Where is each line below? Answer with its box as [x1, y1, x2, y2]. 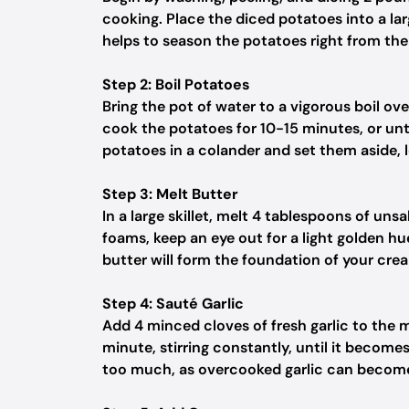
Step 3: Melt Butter [102, 184, 238, 204]
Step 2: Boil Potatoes [102, 75, 250, 94]
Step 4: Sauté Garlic [102, 294, 244, 313]
